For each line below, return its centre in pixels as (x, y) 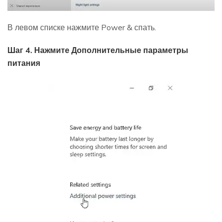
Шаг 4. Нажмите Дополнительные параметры (98, 50)
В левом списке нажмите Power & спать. (82, 28)
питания (24, 63)
